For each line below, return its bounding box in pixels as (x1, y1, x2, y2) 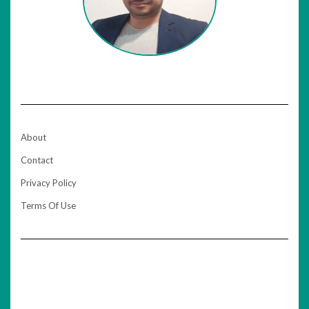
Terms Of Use (21, 200, 76, 212)
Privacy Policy (21, 177, 77, 189)
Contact (21, 154, 53, 166)
